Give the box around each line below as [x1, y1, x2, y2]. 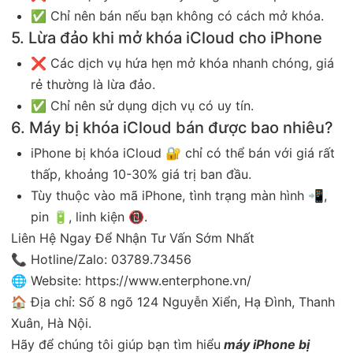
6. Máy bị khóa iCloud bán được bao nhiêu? [11, 117, 333, 137]
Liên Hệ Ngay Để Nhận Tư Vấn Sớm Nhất [11, 229, 255, 246]
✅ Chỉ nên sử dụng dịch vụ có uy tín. [31, 97, 254, 113]
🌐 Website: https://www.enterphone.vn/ [11, 272, 251, 288]
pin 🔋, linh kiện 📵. [31, 208, 147, 225]
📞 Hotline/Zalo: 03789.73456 [11, 251, 191, 267]
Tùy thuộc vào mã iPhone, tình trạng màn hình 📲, [31, 187, 327, 203]
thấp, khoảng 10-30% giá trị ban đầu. [31, 165, 251, 182]
